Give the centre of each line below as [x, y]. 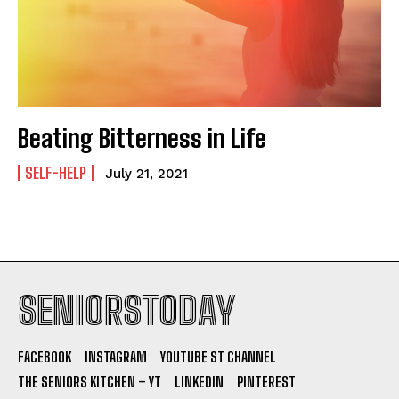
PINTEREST [266, 381]
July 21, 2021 [147, 173]
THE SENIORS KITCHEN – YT [90, 381]
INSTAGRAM [116, 356]
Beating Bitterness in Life [142, 138]
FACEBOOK [45, 356]
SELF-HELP [56, 172]
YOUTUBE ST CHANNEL [218, 356]
